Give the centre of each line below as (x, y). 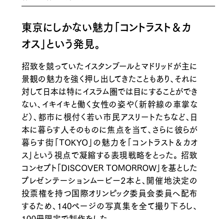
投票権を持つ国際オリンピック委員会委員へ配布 (109, 193)
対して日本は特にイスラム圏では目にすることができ (109, 91)
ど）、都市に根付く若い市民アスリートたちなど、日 (109, 116)
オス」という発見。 (61, 43)
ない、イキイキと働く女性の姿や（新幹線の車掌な (109, 104)
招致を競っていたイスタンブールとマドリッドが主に (109, 66)
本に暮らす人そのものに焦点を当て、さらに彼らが (109, 129)
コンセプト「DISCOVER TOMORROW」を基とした (109, 167)
